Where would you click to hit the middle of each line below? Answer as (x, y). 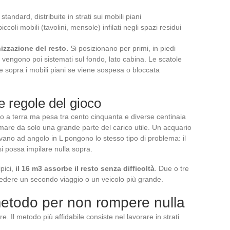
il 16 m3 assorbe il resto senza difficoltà (85, 169)
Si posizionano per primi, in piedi (122, 49)
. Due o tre (172, 169)
